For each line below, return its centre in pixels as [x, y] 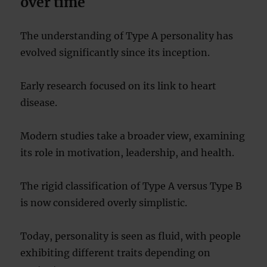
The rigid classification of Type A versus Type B [131, 186]
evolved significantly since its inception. [115, 52]
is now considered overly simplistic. [104, 203]
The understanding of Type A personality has [127, 36]
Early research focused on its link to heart [119, 86]
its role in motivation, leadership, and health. [128, 153]
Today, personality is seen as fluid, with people [131, 236]
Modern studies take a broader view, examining [133, 136]
